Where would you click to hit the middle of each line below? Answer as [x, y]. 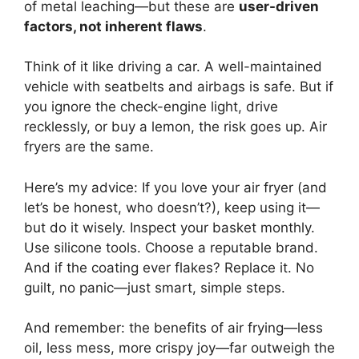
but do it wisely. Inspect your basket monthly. [169, 227]
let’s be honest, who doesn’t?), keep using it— [172, 207]
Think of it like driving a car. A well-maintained [173, 67]
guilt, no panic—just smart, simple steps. [155, 287]
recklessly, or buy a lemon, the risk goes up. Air [175, 127]
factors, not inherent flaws [113, 26]
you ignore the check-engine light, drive [151, 107]
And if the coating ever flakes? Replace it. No [169, 267]
